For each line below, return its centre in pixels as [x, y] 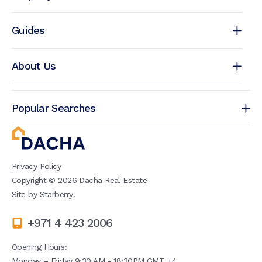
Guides [28, 30]
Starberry [56, 194]
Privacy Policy [37, 166]
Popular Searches [54, 108]
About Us [34, 66]
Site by [25, 194]
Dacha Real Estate [112, 180]
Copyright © [35, 180]
